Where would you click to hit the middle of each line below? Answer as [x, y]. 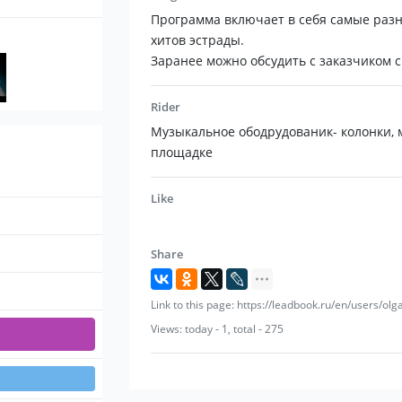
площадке [182, 153]
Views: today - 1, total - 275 [217, 329]
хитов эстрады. [197, 40]
